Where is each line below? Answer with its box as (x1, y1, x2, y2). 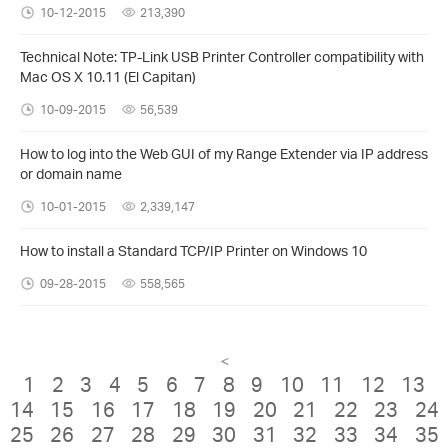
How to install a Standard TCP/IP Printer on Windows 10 (20, 241, 367, 259)
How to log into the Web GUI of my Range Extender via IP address (20, 144, 428, 162)
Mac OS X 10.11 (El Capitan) (20, 67, 196, 85)
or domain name (20, 164, 122, 182)
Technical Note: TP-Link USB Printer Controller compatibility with (20, 47, 424, 65)
